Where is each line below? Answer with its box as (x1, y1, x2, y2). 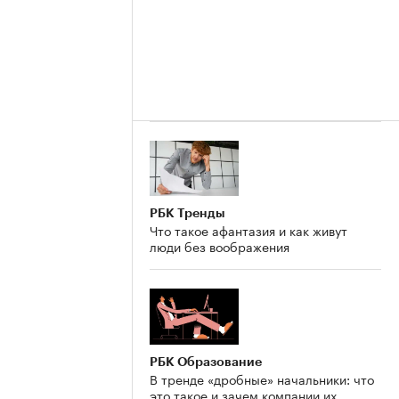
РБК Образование (150, 355, 262, 369)
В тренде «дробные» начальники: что (150, 369, 374, 389)
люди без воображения (150, 236, 289, 256)
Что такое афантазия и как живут (150, 220, 347, 240)
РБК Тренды (150, 207, 225, 220)
